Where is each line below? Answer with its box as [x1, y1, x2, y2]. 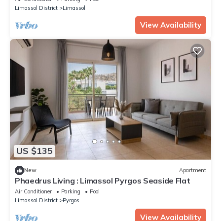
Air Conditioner [15, 187, 52, 195]
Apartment [179, 167, 206, 174]
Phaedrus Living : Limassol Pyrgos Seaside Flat [15, 175, 190, 185]
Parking [61, 187, 80, 195]
